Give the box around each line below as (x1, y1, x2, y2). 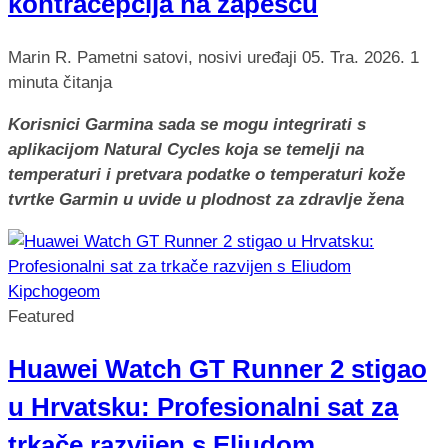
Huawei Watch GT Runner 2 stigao (8, 354, 427, 383)
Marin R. (8, 47, 72, 67)
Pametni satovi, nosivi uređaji (77, 47, 302, 67)
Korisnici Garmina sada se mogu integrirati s (8, 114, 366, 134)
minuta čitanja (8, 72, 112, 92)
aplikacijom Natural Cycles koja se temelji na (8, 139, 364, 159)
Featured (8, 306, 74, 326)
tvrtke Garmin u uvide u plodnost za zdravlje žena (8, 189, 404, 209)
